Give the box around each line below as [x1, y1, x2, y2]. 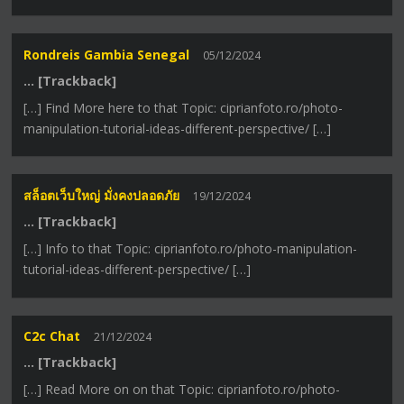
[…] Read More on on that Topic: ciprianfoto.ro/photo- [23, 381, 341, 399]
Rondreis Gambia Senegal [23, 45, 190, 63]
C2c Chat [23, 327, 81, 345]
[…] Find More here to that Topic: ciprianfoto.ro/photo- [23, 98, 344, 116]
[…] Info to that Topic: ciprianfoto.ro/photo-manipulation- [23, 240, 358, 258]
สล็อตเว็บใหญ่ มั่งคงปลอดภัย [23, 187, 180, 205]
